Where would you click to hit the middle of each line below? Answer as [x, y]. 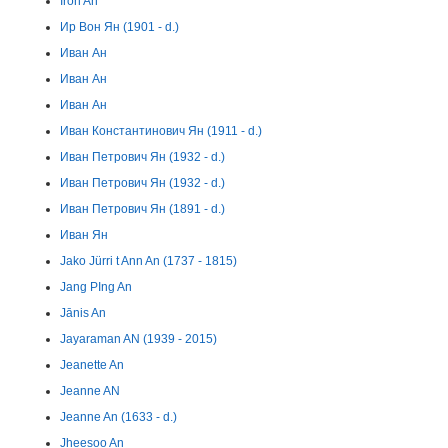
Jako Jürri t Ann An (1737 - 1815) [148, 261]
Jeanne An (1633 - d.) [118, 417]
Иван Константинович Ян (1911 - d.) [161, 131]
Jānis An [83, 313]
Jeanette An [92, 365]
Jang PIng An [96, 287]
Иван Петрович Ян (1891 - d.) [142, 209]
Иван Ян [84, 235]
